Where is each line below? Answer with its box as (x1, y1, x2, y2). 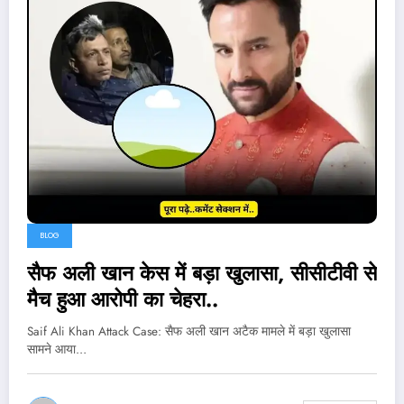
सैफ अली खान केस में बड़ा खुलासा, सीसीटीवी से (27, 259, 377, 288)
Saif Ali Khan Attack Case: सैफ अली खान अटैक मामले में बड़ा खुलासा (27, 323, 351, 340)
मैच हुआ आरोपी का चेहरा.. (27, 285, 218, 314)
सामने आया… (27, 341, 87, 358)
